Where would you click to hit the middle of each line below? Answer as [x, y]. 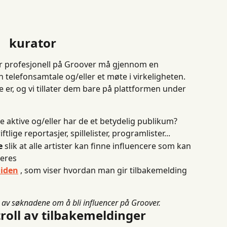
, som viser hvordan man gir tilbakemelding [104, 170]
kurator [32, 43]
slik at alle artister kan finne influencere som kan [98, 146]
